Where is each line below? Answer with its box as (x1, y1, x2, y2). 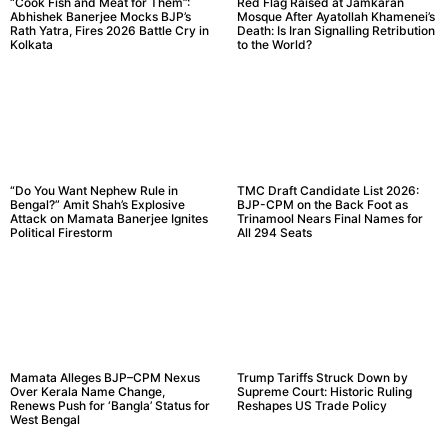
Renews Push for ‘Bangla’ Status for (10, 398, 210, 414)
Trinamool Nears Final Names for (236, 210, 423, 226)
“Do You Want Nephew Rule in (10, 182, 178, 198)
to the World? (236, 36, 312, 52)
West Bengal (10, 412, 80, 428)
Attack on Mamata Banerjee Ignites (10, 210, 208, 226)
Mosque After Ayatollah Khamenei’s (236, 8, 435, 24)
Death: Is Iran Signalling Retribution (236, 22, 435, 38)
